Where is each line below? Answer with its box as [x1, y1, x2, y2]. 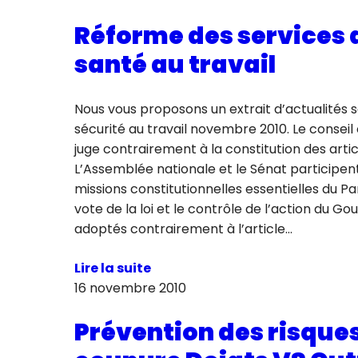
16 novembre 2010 [74, 279, 186, 298]
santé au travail [74, 48, 276, 82]
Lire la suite [74, 259, 151, 278]
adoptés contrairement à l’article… [74, 220, 292, 239]
